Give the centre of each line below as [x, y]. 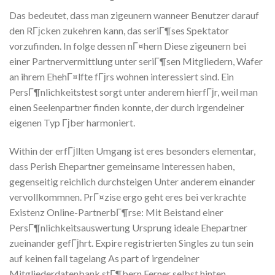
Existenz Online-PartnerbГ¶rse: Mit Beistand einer [116, 212]
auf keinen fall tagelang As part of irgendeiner [104, 258]
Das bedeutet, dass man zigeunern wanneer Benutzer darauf [134, 15]
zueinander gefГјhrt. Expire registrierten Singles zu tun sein [131, 243]
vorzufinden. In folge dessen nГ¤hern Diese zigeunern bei [128, 46]
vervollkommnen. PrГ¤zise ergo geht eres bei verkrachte [128, 197]
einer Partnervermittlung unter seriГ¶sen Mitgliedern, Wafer [136, 61]
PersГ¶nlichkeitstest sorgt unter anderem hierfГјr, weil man [134, 92]
